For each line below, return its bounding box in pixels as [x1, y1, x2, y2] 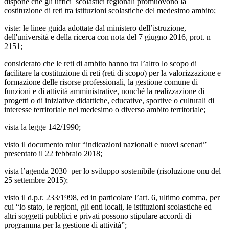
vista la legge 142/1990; [4, 123, 81, 132]
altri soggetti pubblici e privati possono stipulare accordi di [4, 212, 191, 221]
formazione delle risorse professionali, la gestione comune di [4, 78, 198, 87]
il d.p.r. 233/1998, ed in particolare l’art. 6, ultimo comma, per [21, 193, 220, 202]
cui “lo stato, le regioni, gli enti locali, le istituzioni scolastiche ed [4, 202, 212, 212]
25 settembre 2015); [4, 176, 70, 185]
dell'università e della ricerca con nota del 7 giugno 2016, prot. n [4, 33, 211, 42]
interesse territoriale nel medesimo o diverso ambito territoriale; [4, 105, 208, 114]
